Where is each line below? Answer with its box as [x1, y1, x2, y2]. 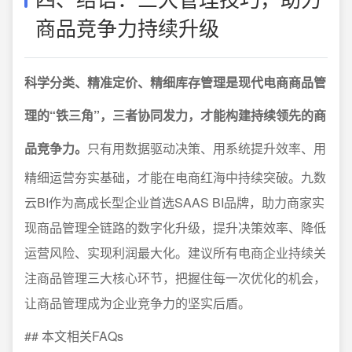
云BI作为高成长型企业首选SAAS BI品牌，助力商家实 [24, 192, 324, 211]
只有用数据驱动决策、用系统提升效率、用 [87, 138, 326, 157]
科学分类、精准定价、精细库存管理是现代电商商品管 [24, 72, 326, 91]
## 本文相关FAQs [24, 326, 123, 345]
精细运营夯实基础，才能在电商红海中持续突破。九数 [24, 167, 326, 186]
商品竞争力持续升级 [35, 12, 219, 42]
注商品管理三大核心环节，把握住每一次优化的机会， [24, 268, 326, 287]
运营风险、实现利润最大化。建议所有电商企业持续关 [24, 243, 326, 262]
